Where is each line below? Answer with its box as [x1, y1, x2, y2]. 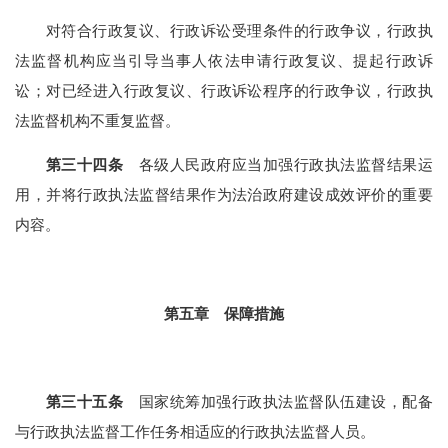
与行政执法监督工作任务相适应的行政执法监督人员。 [15, 423, 376, 441]
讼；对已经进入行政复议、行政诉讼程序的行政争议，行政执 [15, 81, 433, 99]
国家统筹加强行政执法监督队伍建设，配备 [123, 393, 433, 411]
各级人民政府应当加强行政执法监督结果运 [123, 156, 433, 174]
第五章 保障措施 [164, 304, 284, 322]
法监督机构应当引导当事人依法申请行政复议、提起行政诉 [15, 51, 433, 69]
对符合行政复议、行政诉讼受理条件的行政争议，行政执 [45, 21, 433, 39]
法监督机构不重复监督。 [15, 111, 181, 129]
